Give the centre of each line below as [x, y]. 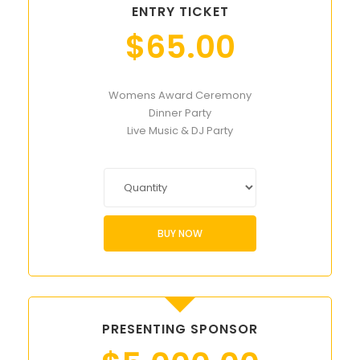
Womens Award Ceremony [180, 96]
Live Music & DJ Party [180, 131]
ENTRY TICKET [180, 12]
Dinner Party [180, 113]
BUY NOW [180, 233]
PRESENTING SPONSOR [180, 329]
